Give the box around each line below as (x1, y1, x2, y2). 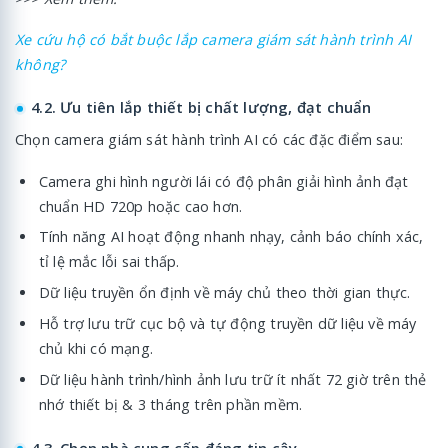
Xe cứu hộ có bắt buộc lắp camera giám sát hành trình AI (15, 29, 411, 49)
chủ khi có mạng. (38, 339, 154, 359)
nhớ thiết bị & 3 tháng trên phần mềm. (38, 394, 303, 414)
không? (15, 54, 66, 74)
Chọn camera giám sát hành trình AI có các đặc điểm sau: (15, 130, 404, 150)
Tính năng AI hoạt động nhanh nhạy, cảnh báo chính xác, (38, 227, 424, 247)
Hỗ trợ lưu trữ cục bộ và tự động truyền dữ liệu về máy (38, 314, 417, 334)
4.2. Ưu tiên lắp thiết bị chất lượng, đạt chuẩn (31, 97, 372, 118)
